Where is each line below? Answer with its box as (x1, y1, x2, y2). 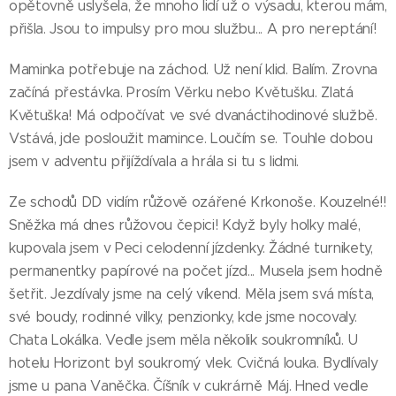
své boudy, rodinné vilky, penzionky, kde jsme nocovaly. (9, 308, 357, 325)
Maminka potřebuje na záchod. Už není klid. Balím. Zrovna (9, 60, 378, 78)
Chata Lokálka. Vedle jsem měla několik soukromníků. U (9, 331, 359, 348)
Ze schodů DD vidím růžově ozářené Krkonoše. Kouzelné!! (9, 193, 386, 210)
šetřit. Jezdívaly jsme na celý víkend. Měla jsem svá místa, (9, 285, 375, 302)
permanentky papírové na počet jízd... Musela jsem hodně (9, 262, 383, 279)
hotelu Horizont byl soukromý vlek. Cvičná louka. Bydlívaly (9, 354, 378, 371)
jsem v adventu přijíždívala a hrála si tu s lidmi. (9, 152, 299, 170)
